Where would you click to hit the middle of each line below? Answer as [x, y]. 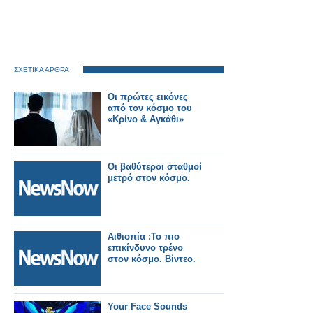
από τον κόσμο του [150, 108]
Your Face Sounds [147, 306]
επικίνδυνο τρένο [145, 248]
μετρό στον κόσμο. [149, 178]
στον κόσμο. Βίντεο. [152, 259]
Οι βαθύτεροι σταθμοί [155, 167]
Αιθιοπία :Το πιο [144, 236]
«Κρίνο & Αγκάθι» [146, 119]
